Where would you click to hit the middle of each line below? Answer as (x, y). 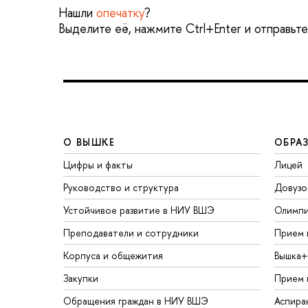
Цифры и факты (98, 165)
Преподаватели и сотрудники (131, 233)
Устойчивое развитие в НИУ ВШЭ (139, 210)
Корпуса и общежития (113, 256)
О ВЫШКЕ (89, 142)
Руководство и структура (121, 188)
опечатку (120, 12)
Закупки (81, 278)
